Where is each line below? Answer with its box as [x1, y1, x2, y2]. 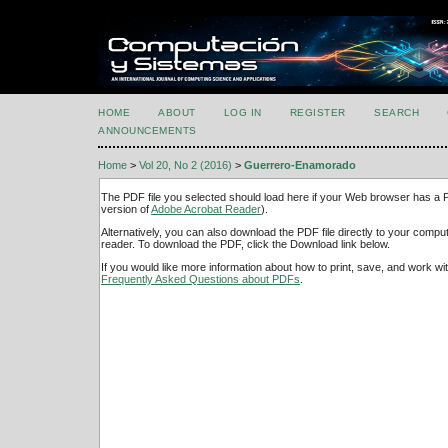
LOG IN [223, 107, 262, 118]
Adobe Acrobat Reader [151, 202, 261, 215]
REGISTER [289, 107, 346, 118]
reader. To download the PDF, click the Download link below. [101, 238, 390, 251]
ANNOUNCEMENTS [98, 125, 197, 136]
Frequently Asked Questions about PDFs [101, 273, 300, 286]
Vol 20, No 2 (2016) [139, 159, 232, 172]
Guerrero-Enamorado [244, 159, 356, 172]
